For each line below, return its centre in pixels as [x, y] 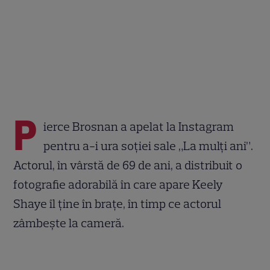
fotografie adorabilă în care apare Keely [118, 184]
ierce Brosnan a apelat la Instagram [139, 126]
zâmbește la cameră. [69, 223]
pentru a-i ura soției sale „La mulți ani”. [149, 146]
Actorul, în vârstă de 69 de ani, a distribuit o [128, 165]
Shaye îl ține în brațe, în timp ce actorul [118, 203]
